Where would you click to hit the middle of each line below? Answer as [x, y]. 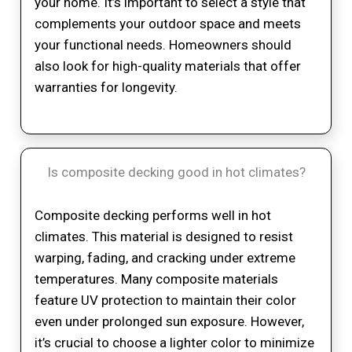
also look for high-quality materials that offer [168, 66]
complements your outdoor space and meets [168, 24]
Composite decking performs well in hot [153, 216]
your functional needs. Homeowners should [163, 45]
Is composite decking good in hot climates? [176, 172]
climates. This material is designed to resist [164, 237]
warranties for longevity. [106, 88]
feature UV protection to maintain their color [166, 301]
